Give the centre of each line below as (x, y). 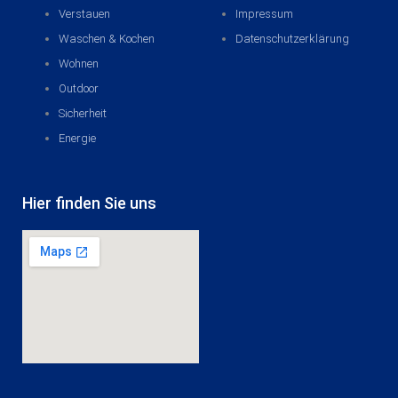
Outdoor (79, 89)
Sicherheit (83, 114)
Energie (78, 139)
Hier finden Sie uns (89, 203)
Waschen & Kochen (107, 39)
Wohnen (79, 64)
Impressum (265, 14)
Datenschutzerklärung (293, 39)
